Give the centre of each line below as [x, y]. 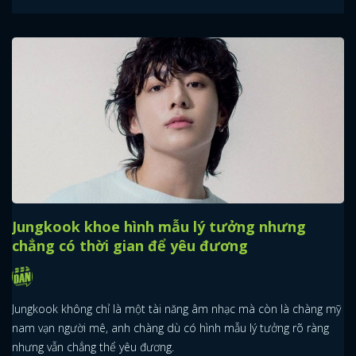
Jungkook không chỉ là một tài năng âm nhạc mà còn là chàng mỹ [176, 308]
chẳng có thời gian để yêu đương [130, 246]
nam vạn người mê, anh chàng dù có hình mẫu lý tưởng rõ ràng [170, 327]
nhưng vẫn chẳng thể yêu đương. [93, 346]
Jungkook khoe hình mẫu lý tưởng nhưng [159, 227]
